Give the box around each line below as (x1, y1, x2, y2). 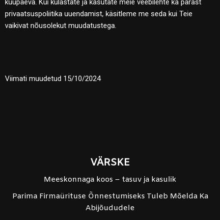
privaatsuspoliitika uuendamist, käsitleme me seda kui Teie (5, 9, 192, 18)
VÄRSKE (90, 156, 130, 169)
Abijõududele (85, 203, 135, 213)
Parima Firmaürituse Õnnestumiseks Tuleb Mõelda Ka (12, 192, 208, 201)
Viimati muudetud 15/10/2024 (5, 74, 101, 83)
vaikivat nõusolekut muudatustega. (5, 21, 116, 30)
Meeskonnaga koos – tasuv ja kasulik (44, 175, 176, 185)
